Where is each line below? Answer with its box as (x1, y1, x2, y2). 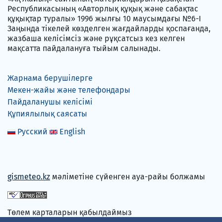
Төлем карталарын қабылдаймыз (7, 208, 132, 218)
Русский (17, 127, 48, 137)
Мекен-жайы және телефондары (7, 85, 130, 95)
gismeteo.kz (7, 172, 50, 182)
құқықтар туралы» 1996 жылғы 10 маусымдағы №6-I (7, 14, 201, 24)
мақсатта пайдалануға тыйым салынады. (7, 44, 161, 54)
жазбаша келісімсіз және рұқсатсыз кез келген (7, 34, 185, 44)
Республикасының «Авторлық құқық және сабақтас (7, 4, 198, 14)
